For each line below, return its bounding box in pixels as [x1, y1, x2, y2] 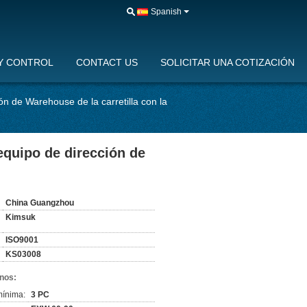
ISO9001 [5, 235, 38, 245]
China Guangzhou [5, 198, 74, 208]
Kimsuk [5, 212, 36, 222]
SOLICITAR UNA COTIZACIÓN [160, 57, 295, 68]
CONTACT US [76, 57, 138, 68]
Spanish [151, 7, 182, 16]
